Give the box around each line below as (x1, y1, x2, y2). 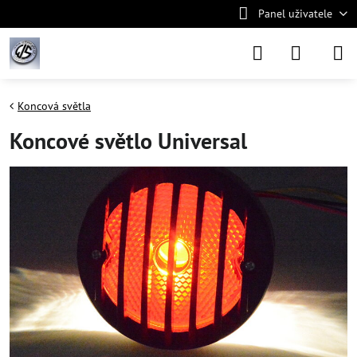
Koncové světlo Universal (10, 126, 247, 155)
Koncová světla (18, 99, 91, 113)
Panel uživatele (257, 6, 332, 21)
